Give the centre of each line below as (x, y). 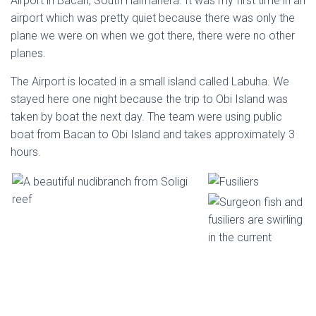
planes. (28, 54)
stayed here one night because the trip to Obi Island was (149, 99)
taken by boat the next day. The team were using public (146, 117)
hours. (26, 152)
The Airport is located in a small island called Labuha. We (150, 82)
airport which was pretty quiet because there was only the (153, 18)
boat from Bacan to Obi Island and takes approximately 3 (153, 135)
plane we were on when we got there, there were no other (153, 36)
